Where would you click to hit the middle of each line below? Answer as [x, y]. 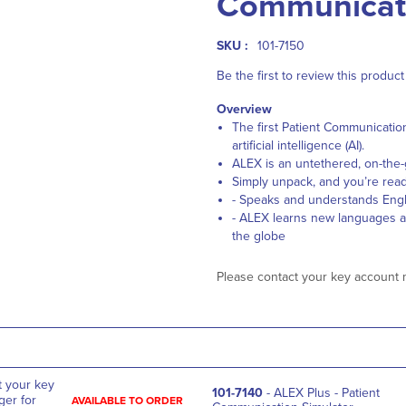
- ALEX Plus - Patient [321, 392]
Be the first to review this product [310, 76]
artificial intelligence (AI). [298, 145]
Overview [244, 109]
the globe [259, 236]
